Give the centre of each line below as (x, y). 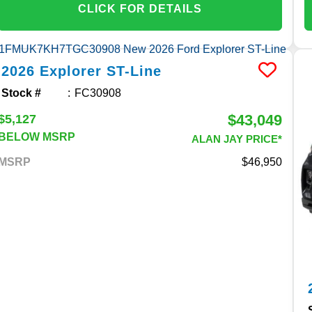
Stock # (22, 93)
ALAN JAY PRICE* (237, 139)
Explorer (71, 71)
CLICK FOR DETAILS (140, 8)
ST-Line (134, 71)
